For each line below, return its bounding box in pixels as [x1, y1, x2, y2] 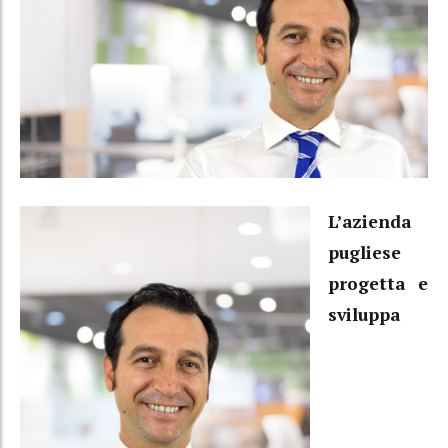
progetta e [327, 272, 428, 296]
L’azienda [327, 210, 411, 234]
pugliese [327, 241, 401, 265]
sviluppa [327, 303, 400, 327]
